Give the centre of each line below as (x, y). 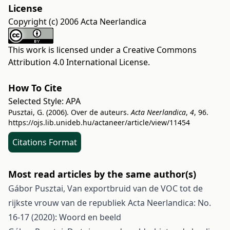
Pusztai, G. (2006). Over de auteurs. (70, 112)
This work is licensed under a (65, 50)
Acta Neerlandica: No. (169, 203)
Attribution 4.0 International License (78, 62)
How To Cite (35, 88)
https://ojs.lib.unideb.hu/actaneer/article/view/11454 (99, 122)
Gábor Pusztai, (38, 188)
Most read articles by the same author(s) (102, 174)
